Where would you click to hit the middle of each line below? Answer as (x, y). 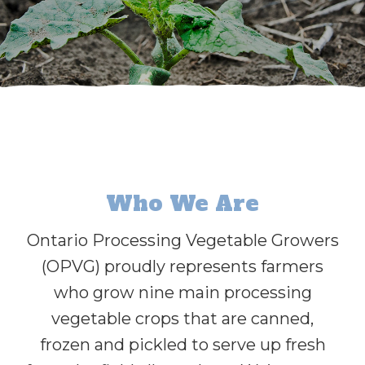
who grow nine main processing (182, 292)
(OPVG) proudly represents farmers (182, 266)
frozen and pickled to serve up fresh (182, 344)
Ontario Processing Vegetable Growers (182, 240)
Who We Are (182, 203)
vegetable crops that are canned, (182, 318)
